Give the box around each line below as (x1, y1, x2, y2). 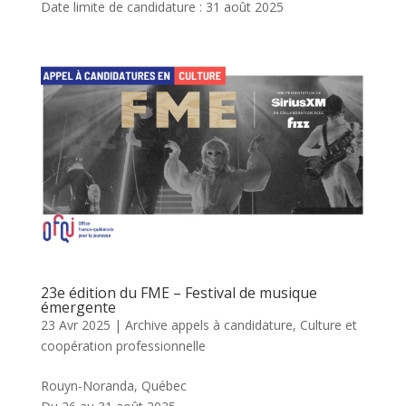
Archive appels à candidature (124, 315, 293, 333)
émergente (40, 296, 116, 317)
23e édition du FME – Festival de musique (40, 282, 317, 303)
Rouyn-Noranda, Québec (40, 376, 187, 394)
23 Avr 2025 (40, 315, 111, 333)
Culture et (299, 315, 357, 333)
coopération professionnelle (40, 336, 206, 354)
